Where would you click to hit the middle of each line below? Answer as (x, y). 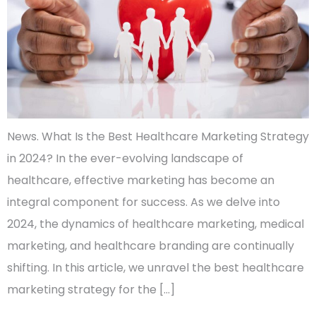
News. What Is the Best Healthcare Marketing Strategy (158, 136)
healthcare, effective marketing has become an (141, 180)
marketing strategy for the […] (91, 289)
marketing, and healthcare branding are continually (151, 245)
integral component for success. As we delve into (144, 202)
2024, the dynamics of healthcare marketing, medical (156, 224)
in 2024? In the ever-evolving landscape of (125, 158)
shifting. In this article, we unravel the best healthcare (156, 267)
